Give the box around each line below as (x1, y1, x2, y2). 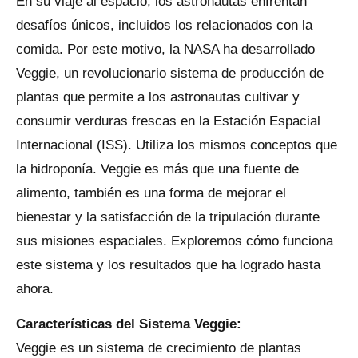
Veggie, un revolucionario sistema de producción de (16, 66, 324, 81)
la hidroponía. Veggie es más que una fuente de (16, 161, 299, 177)
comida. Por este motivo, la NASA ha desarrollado (16, 42, 315, 57)
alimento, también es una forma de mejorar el (16, 185, 286, 201)
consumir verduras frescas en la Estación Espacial (16, 113, 320, 129)
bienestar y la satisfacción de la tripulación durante (16, 209, 320, 225)
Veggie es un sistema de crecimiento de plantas (16, 340, 301, 356)
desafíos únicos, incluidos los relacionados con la (16, 18, 312, 33)
